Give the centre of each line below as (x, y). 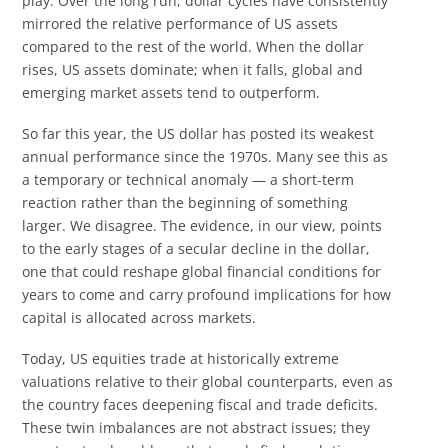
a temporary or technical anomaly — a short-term (188, 179)
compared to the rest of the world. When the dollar (193, 46)
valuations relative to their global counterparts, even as (208, 382)
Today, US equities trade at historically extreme (181, 359)
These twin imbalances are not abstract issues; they (196, 428)
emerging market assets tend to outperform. (171, 92)
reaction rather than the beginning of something (185, 202)
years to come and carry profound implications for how (207, 294)
